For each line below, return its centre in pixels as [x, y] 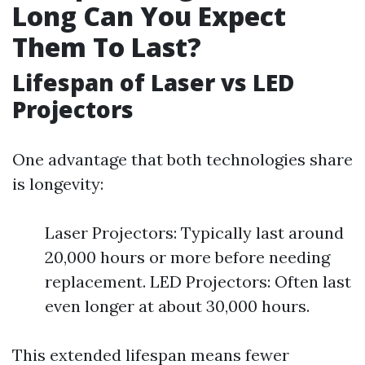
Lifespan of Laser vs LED [153, 82]
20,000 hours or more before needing [187, 257]
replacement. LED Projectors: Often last [198, 281]
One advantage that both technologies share [182, 159]
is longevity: [58, 184]
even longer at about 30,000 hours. [177, 306]
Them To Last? [107, 47]
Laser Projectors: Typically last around [194, 233]
